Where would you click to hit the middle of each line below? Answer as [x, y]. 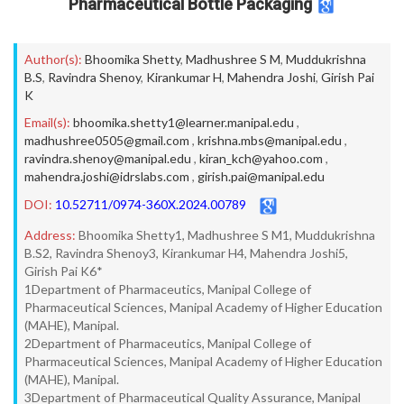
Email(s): [47, 122]
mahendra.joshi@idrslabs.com [107, 176]
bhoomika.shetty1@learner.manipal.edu [184, 122]
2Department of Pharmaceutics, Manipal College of [168, 343]
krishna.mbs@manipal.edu [270, 140]
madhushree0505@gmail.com [107, 140]
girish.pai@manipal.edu [261, 176]
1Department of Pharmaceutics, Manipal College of [168, 289]
